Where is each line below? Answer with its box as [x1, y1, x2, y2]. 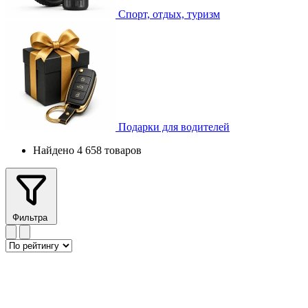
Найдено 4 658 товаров [33, 144, 142, 156]
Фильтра [12, 212, 50, 223]
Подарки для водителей [118, 120, 230, 133]
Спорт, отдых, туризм [118, 8, 220, 20]
